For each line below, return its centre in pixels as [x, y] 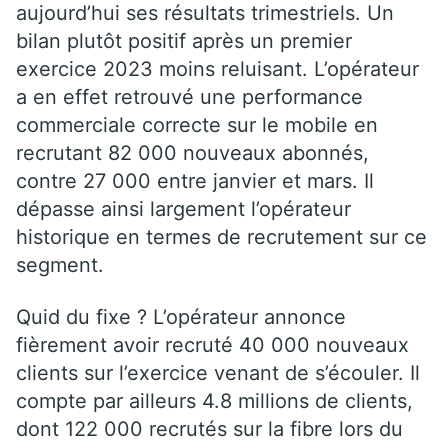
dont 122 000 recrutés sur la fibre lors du [209, 428]
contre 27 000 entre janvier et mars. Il [195, 180]
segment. [60, 264]
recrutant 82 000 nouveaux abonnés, [192, 152]
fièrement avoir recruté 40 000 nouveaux [212, 344]
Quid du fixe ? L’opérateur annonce [181, 316]
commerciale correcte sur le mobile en [197, 124]
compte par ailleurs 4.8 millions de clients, [214, 400]
